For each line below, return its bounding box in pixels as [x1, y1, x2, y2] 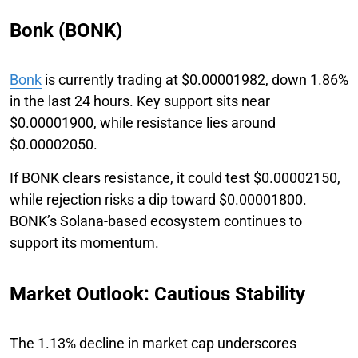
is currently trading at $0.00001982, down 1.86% [42, 70, 348, 88]
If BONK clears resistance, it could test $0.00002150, [10, 169, 340, 186]
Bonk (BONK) [10, 18, 122, 42]
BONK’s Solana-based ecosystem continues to [10, 212, 302, 229]
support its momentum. [10, 233, 159, 251]
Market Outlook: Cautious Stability [10, 282, 305, 305]
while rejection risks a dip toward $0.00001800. [10, 190, 307, 208]
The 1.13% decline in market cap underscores [10, 334, 296, 352]
